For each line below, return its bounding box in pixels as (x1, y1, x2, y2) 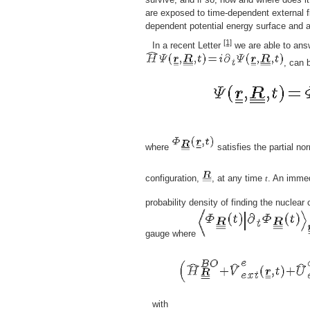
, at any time (212, 173, 266, 184)
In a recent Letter (152, 40, 224, 51)
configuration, (145, 173, 202, 184)
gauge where (145, 228, 199, 239)
